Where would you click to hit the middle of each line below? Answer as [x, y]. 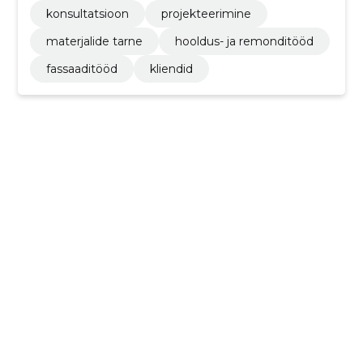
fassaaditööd [81, 68]
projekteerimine [206, 13]
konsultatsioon [87, 13]
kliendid [171, 68]
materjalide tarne [94, 41]
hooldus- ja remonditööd [244, 41]
